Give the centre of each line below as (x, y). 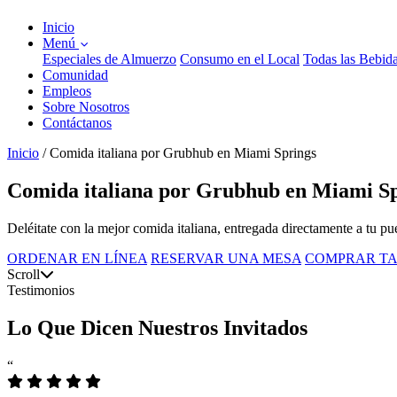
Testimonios (41, 290)
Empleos (67, 91)
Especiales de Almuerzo (109, 59)
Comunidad (75, 75)
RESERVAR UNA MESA (226, 258)
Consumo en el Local (240, 59)
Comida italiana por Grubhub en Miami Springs (183, 153)
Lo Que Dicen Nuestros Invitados (157, 327)
